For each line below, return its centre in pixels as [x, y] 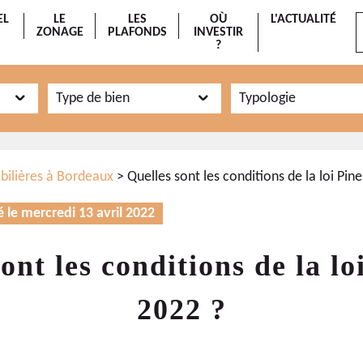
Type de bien [93, 98]
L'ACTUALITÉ [303, 19]
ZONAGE [60, 32]
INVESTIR [219, 32]
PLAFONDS [137, 32]
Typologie [267, 98]
